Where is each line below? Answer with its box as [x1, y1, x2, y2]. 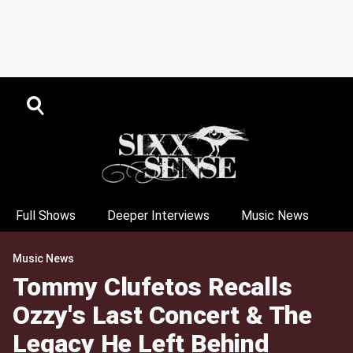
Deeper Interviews [107, 208, 210, 223]
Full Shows [16, 208, 76, 223]
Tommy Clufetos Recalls [13, 272, 292, 302]
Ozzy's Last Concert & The [13, 300, 312, 330]
